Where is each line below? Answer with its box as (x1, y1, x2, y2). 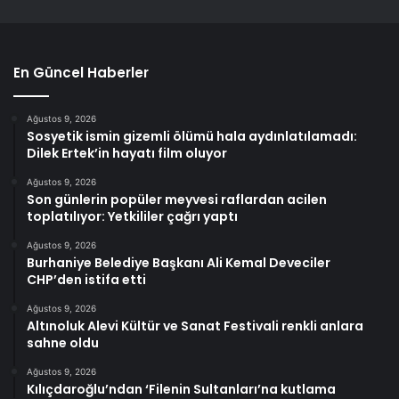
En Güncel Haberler (13, 62, 149, 82)
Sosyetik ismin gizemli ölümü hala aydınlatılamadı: (27, 126, 357, 145)
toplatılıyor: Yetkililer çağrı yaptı (27, 207, 238, 225)
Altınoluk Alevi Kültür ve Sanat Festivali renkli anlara (27, 316, 363, 335)
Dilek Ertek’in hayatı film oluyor (27, 143, 227, 162)
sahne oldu (27, 333, 99, 352)
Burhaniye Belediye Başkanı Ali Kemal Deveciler (27, 253, 330, 272)
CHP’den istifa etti (27, 270, 146, 289)
